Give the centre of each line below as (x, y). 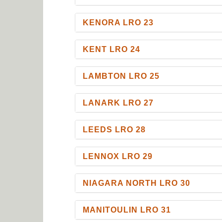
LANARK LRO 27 (118, 103)
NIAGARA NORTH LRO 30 (137, 183)
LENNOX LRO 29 (118, 156)
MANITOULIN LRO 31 (127, 210)
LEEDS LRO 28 (114, 129)
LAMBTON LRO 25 (121, 76)
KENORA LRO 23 (118, 22)
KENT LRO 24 (112, 49)
